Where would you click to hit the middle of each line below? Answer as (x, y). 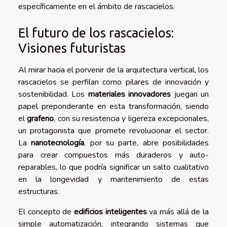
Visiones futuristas (72, 48)
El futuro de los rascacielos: (96, 32)
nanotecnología (58, 143)
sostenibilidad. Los (53, 94)
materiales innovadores (129, 94)
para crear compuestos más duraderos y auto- (113, 155)
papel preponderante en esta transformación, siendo (113, 106)
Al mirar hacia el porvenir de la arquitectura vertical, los (113, 70)
